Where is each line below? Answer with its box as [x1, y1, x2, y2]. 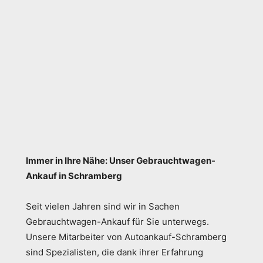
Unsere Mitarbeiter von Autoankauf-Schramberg [26, 231, 227, 242]
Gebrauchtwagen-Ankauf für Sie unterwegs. [26, 216, 209, 227]
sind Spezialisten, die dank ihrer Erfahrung [26, 247, 203, 258]
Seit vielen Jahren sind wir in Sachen [26, 201, 180, 212]
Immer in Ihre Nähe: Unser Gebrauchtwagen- [26, 155, 215, 166]
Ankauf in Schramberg [26, 170, 122, 181]
